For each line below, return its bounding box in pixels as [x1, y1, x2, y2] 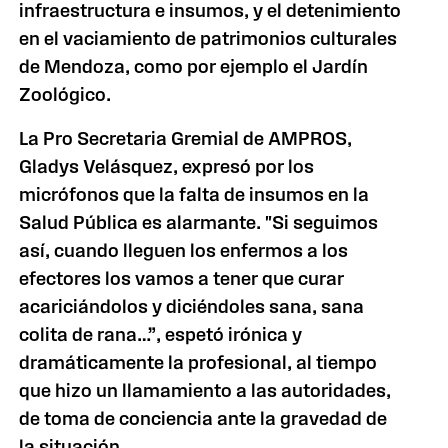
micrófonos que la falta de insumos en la [19, 184, 370, 205]
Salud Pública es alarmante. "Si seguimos [19, 212, 379, 233]
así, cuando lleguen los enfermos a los [19, 240, 349, 261]
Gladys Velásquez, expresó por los [19, 156, 315, 177]
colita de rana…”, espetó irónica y [19, 324, 303, 345]
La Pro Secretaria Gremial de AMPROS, [19, 128, 353, 149]
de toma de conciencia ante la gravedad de [19, 408, 388, 429]
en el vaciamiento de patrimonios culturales [19, 28, 398, 49]
